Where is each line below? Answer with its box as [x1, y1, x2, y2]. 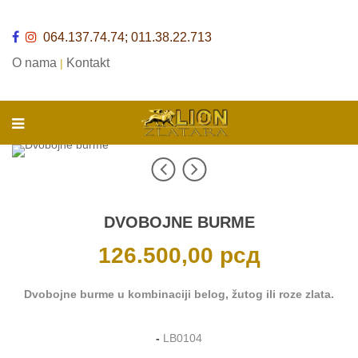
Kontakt [66, 56, 109, 70]
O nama [12, 56, 57, 70]
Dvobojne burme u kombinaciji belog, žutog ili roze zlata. [24, 288, 334, 300]
